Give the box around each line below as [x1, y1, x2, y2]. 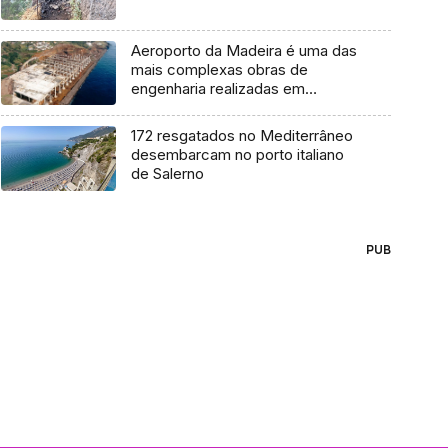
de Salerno [130, 164, 204, 184]
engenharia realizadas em [130, 78, 305, 98]
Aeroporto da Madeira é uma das [130, 40, 357, 60]
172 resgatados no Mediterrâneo [130, 126, 353, 146]
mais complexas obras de [130, 59, 308, 79]
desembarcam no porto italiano [130, 145, 344, 165]
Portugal [130, 97, 188, 117]
